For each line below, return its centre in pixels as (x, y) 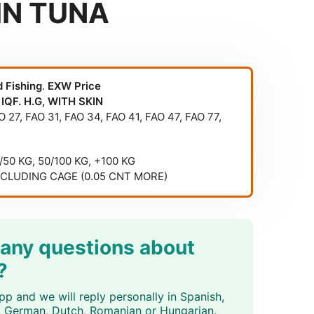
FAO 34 (83, 117)
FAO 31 (42, 117)
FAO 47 (163, 117)
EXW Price (75, 86)
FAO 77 (202, 117)
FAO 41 (123, 117)
